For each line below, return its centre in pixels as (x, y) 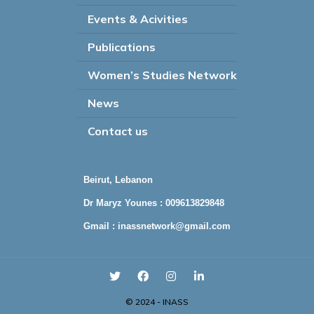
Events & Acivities (138, 19)
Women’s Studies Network (162, 75)
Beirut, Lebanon (118, 180)
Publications (122, 47)
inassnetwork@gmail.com (174, 226)
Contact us (118, 131)
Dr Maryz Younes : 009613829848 (154, 203)
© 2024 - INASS (157, 302)
